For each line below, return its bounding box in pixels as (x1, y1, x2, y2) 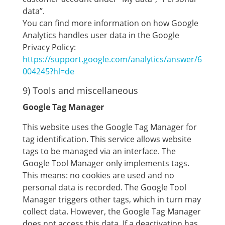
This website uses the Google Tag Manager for (22, 122, 197, 133)
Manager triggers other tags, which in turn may (22, 194, 201, 205)
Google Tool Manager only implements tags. (22, 158, 189, 169)
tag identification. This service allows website (22, 134, 191, 145)
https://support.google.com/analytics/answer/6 (22, 54, 202, 65)
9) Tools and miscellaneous (22, 84, 138, 96)
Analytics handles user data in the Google (22, 30, 179, 41)
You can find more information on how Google (22, 18, 198, 29)
